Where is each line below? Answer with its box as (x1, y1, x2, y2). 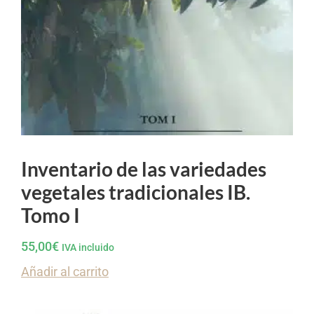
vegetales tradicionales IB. (21, 180, 250, 205)
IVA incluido (62, 242, 114, 254)
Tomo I (21, 203, 80, 228)
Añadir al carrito (21, 264, 109, 280)
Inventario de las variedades (21, 157, 266, 182)
